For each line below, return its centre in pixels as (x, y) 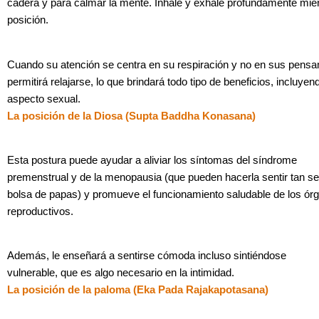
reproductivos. (40, 212)
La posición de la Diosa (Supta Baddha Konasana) (131, 116)
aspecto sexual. (44, 99)
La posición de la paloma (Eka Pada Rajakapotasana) (138, 290)
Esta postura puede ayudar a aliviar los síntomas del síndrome (152, 161)
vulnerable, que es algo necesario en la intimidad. (121, 273)
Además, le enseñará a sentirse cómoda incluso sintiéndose (147, 256)
